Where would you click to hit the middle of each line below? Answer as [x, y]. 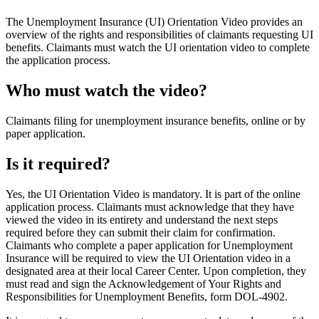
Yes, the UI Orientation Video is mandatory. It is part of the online [153, 194]
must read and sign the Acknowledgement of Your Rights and [143, 284]
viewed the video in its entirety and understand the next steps [142, 220]
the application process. [58, 61]
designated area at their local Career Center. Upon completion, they [156, 271]
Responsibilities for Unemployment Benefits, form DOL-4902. [147, 297]
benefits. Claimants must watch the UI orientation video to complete [158, 48]
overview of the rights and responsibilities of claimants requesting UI [159, 35]
